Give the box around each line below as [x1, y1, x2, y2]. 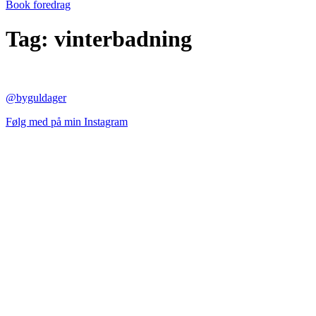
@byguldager [6, 91, 66, 104]
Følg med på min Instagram [6, 115, 128, 128]
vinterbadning [54, 26, 192, 52]
